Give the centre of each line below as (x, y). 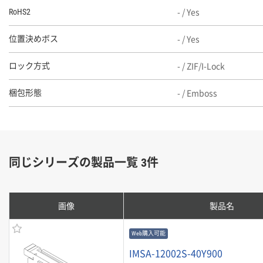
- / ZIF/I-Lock (201, 66)
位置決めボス (33, 39)
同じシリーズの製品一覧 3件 (84, 163)
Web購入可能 (149, 233)
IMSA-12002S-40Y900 (176, 253)
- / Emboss (197, 93)
